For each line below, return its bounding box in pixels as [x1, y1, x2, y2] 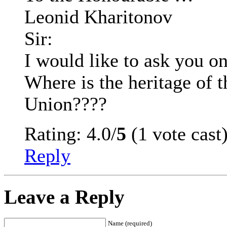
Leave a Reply [4, 186, 125, 208]
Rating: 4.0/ [24, 124, 117, 145]
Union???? [24, 94, 107, 115]
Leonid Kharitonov [24, 7, 172, 28]
